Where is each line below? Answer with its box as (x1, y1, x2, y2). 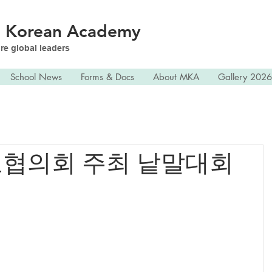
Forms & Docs (80, 71, 134, 83)
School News (10, 71, 62, 83)
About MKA (152, 71, 199, 83)
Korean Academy (5, 21, 141, 41)
